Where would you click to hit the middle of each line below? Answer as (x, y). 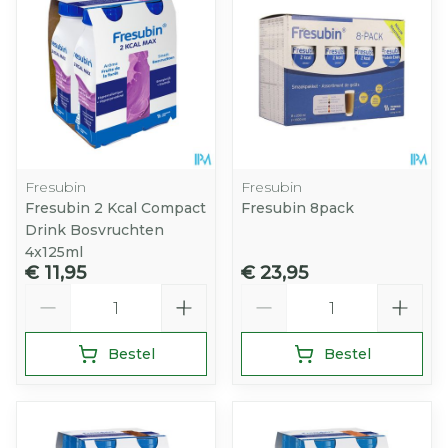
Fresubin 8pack (297, 208)
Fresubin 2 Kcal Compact (115, 208)
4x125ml (54, 252)
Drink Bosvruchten (94, 230)
